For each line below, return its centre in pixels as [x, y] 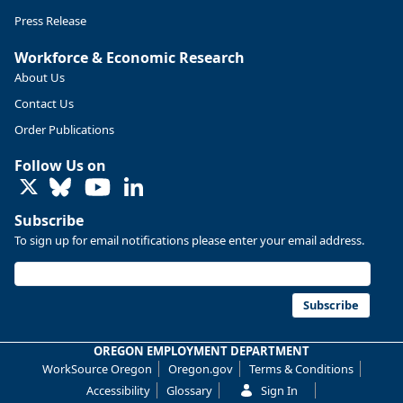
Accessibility [118, 391]
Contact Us [44, 103]
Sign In [279, 391]
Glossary [189, 391]
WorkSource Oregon [97, 369]
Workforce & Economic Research [130, 57]
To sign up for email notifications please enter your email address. [189, 241]
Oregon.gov [200, 369]
